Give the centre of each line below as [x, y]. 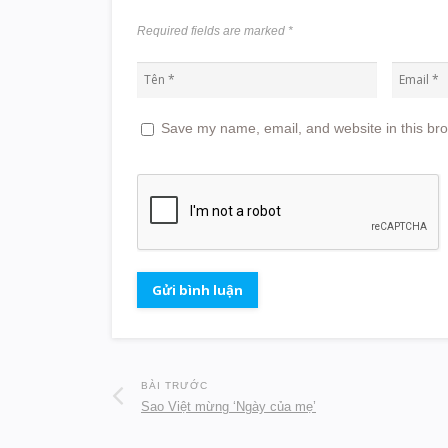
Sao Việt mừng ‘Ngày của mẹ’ [228, 406]
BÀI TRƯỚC [174, 385]
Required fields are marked [212, 30]
